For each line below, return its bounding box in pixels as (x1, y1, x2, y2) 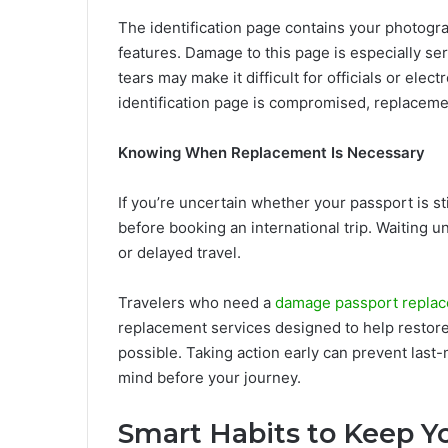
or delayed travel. (118, 243, 245, 263)
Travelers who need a (118, 293, 275, 313)
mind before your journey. (118, 368, 305, 388)
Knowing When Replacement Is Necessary (118, 143, 425, 163)
